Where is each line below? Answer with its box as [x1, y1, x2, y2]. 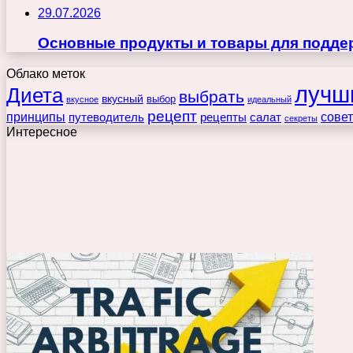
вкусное [66, 95, 98, 105]
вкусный [102, 92, 143, 106]
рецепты [200, 110, 247, 124]
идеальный [247, 95, 292, 105]
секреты [284, 113, 318, 124]
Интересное [6, 125, 77, 139]
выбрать [179, 87, 244, 106]
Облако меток [6, 67, 85, 81]
